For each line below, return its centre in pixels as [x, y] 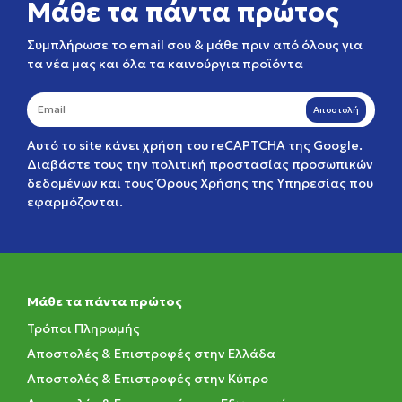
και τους [127, 183]
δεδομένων [62, 183]
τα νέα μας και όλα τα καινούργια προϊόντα [165, 64]
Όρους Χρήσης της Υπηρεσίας [251, 183]
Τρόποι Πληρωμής [83, 328]
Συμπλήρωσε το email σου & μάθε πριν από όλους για [195, 45]
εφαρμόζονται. [75, 202]
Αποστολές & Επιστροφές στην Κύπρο [148, 379]
